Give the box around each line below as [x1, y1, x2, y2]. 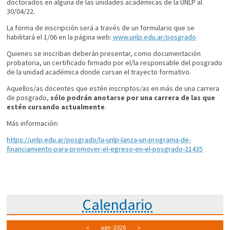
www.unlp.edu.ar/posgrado [113, 32, 197, 42]
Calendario [82, 194, 153, 214]
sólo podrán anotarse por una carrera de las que [50, 93, 216, 103]
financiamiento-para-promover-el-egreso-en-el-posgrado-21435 [7, 144, 203, 154]
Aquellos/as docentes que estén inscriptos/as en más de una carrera [7, 84, 220, 93]
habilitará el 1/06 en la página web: [7, 32, 113, 42]
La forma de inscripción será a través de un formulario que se [7, 23, 195, 33]
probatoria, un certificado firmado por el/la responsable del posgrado [7, 58, 223, 68]
